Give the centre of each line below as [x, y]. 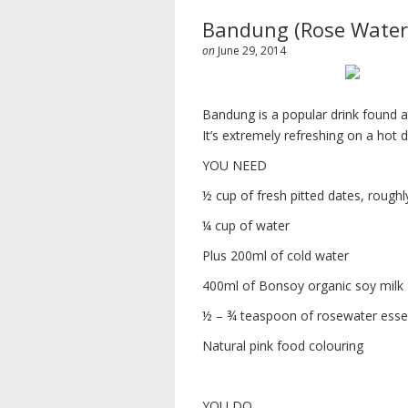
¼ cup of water [246, 225]
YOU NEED [235, 165]
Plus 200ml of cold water [275, 255]
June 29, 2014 [252, 51]
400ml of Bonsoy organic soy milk [303, 286]
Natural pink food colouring [283, 346]
